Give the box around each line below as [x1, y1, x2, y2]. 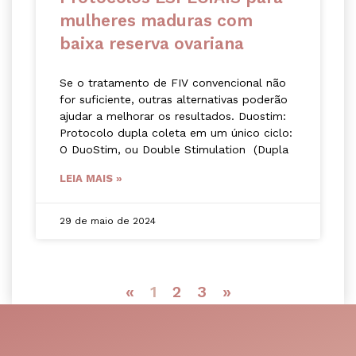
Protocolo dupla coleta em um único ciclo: [60, 126, 292, 140]
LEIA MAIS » [60, 172, 122, 185]
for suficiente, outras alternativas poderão [60, 93, 288, 106]
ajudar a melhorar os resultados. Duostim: [60, 110, 286, 123]
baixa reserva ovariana [60, 33, 244, 54]
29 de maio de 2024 [60, 215, 156, 227]
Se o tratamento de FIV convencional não [60, 76, 286, 90]
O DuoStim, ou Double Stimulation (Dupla [60, 143, 288, 157]
